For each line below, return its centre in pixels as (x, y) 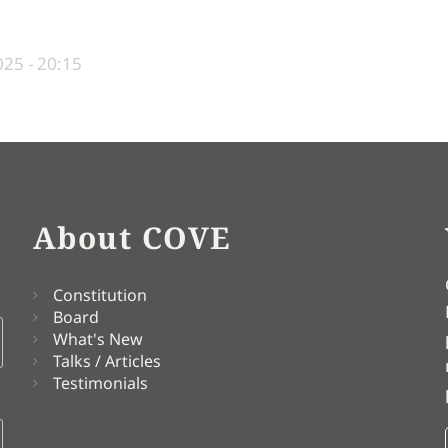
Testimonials (100, 382)
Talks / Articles (106, 360)
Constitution (99, 294)
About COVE (132, 237)
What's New (97, 338)
